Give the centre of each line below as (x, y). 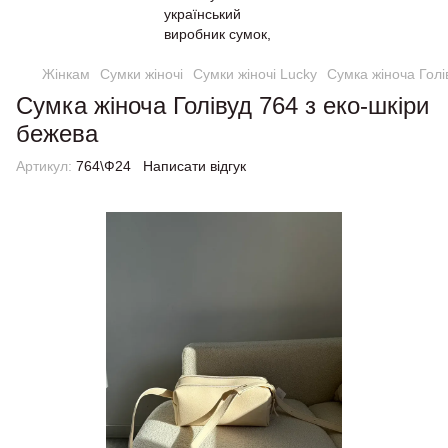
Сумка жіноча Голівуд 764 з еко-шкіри (222, 105)
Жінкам (66, 74)
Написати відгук (194, 166)
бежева (57, 133)
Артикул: (44, 166)
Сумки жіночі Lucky (255, 74)
